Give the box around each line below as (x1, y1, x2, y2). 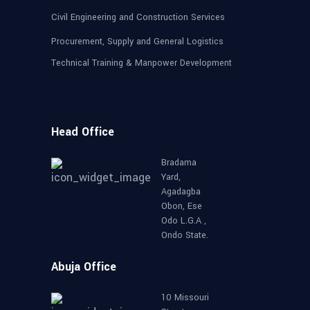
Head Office (51, 123, 114, 140)
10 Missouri (161, 291, 209, 304)
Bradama (161, 156, 197, 169)
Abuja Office (51, 258, 116, 275)
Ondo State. (161, 228, 208, 241)
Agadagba (161, 185, 201, 198)
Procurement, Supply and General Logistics (51, 35, 224, 48)
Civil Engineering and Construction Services (51, 11, 225, 24)
